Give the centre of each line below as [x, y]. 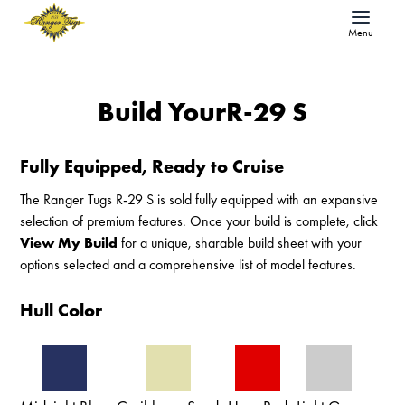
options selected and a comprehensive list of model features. [188, 264]
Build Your [162, 112]
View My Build [69, 243]
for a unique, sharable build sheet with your [240, 243]
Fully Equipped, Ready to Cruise [152, 166]
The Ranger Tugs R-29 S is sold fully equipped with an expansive [199, 199]
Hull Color [61, 310]
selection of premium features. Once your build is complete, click [199, 221]
